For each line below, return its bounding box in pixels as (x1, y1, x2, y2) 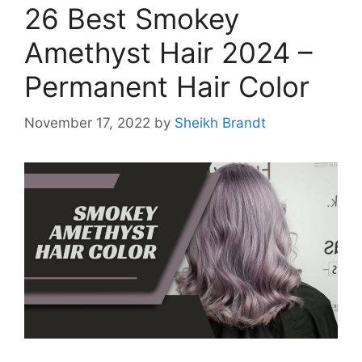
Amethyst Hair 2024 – (24, 36, 313, 70)
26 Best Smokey (24, 2, 239, 36)
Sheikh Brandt (175, 114, 266, 131)
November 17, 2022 (24, 114, 150, 131)
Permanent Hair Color (24, 69, 309, 104)
